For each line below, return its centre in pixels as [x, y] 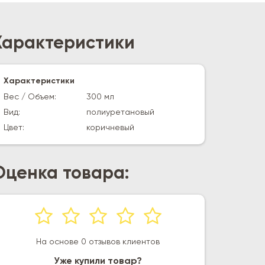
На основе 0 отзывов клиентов [98, 242]
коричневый [110, 128]
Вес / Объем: [30, 97]
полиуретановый [120, 112]
